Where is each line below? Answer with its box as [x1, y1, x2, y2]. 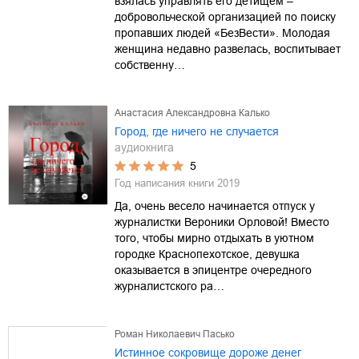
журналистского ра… [115, 279, 224, 292]
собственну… [115, 58, 185, 71]
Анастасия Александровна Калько [115, 107, 270, 119]
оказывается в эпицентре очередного [115, 263, 312, 276]
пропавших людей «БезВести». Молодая [115, 26, 330, 39]
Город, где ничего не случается [115, 124, 279, 138]
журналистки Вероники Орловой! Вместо [115, 215, 329, 228]
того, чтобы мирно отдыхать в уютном [115, 231, 314, 244]
